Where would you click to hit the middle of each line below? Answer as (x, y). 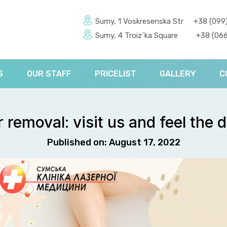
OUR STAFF (49, 74)
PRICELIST (115, 74)
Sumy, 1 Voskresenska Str (139, 21)
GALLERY (178, 74)
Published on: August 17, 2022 (113, 143)
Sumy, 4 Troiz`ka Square (137, 35)
